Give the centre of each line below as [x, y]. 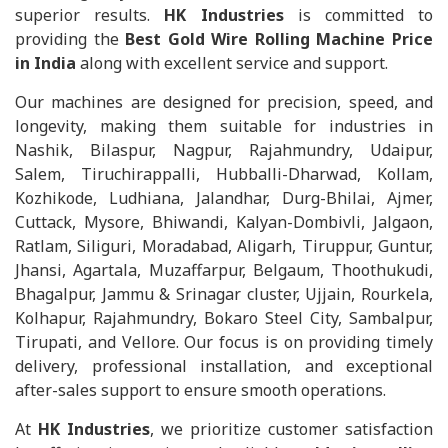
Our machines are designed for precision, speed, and [224, 102]
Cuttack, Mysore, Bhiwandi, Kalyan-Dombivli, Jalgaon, [224, 222]
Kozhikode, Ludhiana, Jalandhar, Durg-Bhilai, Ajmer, [224, 198]
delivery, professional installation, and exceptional [224, 366]
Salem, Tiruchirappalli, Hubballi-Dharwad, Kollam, [224, 174]
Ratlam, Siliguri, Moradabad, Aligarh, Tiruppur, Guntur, [224, 246]
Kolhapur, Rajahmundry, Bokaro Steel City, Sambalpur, [224, 318]
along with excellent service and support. [232, 63]
